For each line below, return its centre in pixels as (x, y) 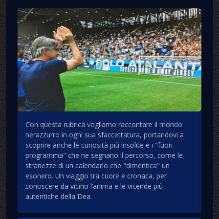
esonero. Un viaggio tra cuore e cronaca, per (96, 176)
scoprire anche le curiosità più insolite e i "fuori (99, 145)
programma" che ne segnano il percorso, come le (104, 155)
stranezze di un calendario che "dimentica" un (98, 166)
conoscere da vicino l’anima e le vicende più (94, 186)
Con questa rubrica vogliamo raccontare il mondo (104, 125)
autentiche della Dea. (59, 197)
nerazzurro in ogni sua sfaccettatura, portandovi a (105, 135)
